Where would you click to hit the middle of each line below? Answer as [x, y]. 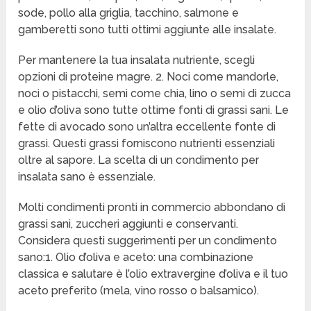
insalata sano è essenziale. [87, 177]
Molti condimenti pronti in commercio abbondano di [152, 208]
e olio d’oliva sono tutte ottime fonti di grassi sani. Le [154, 110]
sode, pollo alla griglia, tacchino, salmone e [129, 13]
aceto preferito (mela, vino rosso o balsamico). [139, 291]
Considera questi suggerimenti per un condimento [148, 241]
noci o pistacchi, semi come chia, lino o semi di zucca [155, 94]
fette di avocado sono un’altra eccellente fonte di [147, 127]
